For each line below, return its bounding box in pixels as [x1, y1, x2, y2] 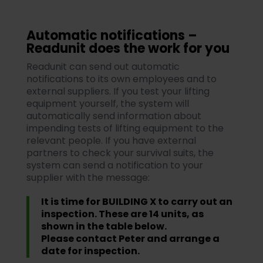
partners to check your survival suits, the [26, 146, 214, 160]
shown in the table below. [41, 220, 167, 234]
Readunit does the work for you [26, 39, 230, 58]
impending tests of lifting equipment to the [26, 122, 224, 136]
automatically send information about [26, 109, 201, 123]
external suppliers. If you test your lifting [26, 85, 210, 99]
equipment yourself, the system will [26, 97, 189, 111]
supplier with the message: [26, 171, 150, 185]
